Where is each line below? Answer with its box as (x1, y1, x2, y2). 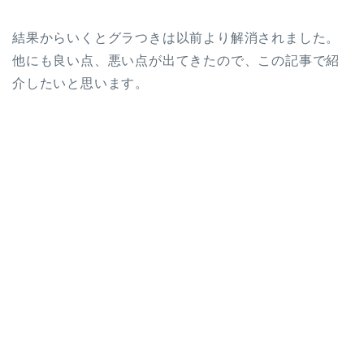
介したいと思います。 (12, 76, 149, 90)
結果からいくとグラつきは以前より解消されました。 (12, 30, 340, 45)
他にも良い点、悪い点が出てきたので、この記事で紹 (12, 53, 340, 67)
